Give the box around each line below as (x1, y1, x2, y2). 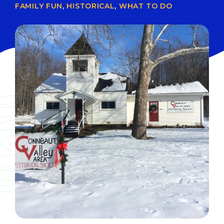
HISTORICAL (66, 1, 115, 10)
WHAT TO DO (118, 1, 172, 10)
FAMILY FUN (15, 1, 62, 10)
